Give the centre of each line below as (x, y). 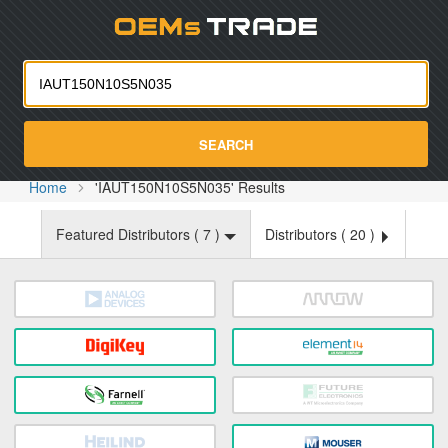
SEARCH (226, 144)
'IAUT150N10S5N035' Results (190, 187)
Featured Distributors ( (129, 234)
